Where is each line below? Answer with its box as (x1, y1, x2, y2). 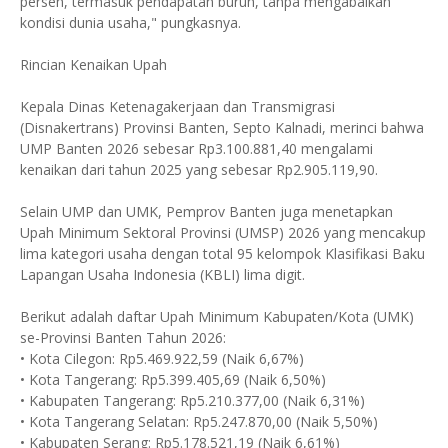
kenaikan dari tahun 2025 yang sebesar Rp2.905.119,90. (20, 159, 378, 179)
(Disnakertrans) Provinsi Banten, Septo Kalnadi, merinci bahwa (20, 117, 424, 137)
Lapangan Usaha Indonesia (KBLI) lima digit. (20, 264, 305, 284)
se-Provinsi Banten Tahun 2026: (20, 327, 226, 347)
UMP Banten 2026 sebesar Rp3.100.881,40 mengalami (20, 138, 373, 158)
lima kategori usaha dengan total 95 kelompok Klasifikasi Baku (20, 243, 425, 263)
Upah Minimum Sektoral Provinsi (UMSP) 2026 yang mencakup (20, 222, 426, 242)
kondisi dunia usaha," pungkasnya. (20, 12, 241, 32)
